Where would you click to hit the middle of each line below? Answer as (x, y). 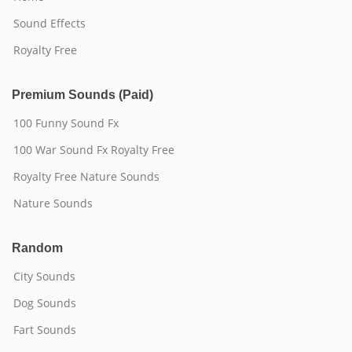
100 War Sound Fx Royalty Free (94, 150)
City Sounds (44, 276)
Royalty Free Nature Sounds (86, 176)
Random (37, 248)
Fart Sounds (45, 330)
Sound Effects (49, 23)
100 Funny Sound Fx (66, 123)
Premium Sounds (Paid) (82, 95)
